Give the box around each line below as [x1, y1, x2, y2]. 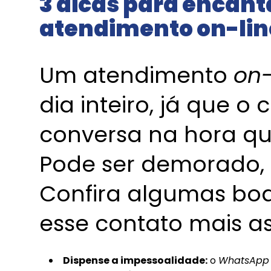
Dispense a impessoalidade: [63, 253, 207, 267]
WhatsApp [218, 253, 269, 267]
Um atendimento [39, 59, 233, 91]
